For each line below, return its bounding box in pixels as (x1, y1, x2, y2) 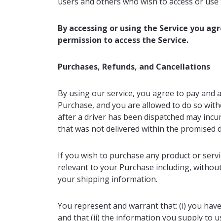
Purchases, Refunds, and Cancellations (58, 61, 210, 72)
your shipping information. (58, 174, 157, 184)
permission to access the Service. (58, 35, 188, 45)
